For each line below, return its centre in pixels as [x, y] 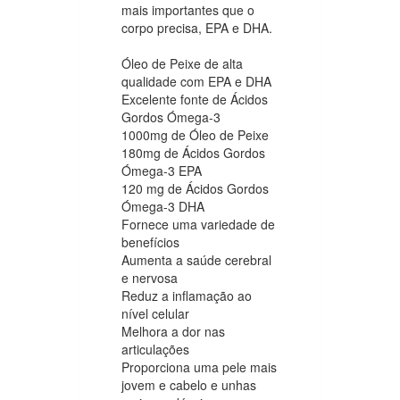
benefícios [150, 242]
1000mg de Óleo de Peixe [195, 134]
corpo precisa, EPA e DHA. [197, 27]
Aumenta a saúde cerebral [196, 259]
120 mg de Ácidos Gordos [195, 188]
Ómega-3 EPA [162, 170]
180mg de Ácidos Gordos [193, 152]
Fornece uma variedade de [198, 224]
